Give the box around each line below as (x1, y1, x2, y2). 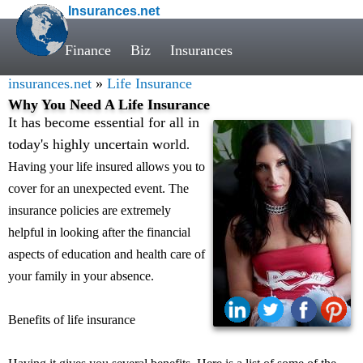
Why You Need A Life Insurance (8, 96, 210, 113)
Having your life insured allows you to (8, 160, 205, 173)
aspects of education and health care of (8, 247, 205, 261)
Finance (65, 42, 111, 58)
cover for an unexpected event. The (8, 181, 189, 195)
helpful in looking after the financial (8, 225, 190, 239)
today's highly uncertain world (8, 136, 186, 152)
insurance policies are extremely (8, 203, 171, 217)
